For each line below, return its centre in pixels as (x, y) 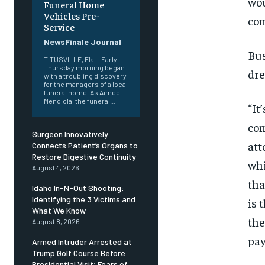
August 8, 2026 (56, 222)
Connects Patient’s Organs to (85, 146)
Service (59, 27)
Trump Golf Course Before (79, 253)
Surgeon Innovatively (70, 134)
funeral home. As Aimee (82, 93)
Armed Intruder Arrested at (82, 242)
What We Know (59, 211)
